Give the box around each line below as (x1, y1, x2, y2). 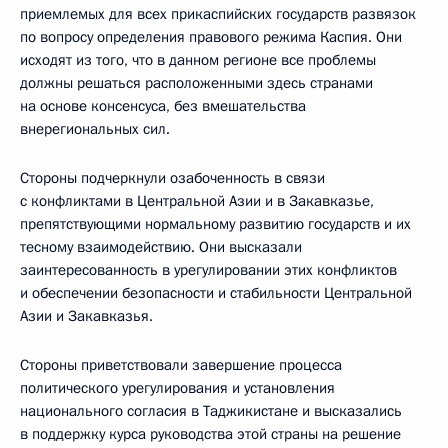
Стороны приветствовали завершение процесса (20, 355, 342, 375)
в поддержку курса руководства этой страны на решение (20, 424, 401, 444)
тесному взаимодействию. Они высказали (20, 237, 302, 257)
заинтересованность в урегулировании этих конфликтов (20, 260, 397, 280)
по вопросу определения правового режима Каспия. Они (20, 27, 402, 47)
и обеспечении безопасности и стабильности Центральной (20, 283, 412, 303)
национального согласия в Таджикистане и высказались (20, 401, 402, 421)
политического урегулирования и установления (20, 378, 335, 398)
